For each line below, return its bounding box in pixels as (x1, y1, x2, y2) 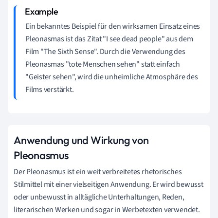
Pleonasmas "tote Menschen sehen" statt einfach (25, 58, 180, 70)
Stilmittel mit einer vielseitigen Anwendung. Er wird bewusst (14, 179, 203, 190)
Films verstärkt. (25, 84, 74, 95)
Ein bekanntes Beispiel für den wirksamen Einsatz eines (25, 20, 200, 32)
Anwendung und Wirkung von (14, 133, 149, 147)
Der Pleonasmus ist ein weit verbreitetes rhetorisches (14, 166, 182, 177)
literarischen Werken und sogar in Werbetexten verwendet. (14, 204, 200, 215)
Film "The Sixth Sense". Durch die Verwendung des (25, 46, 185, 57)
